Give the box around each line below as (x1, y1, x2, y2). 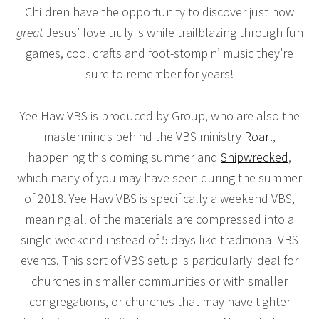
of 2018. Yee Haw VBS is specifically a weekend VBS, (24, 189, 295, 206)
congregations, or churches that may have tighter (28, 293, 291, 310)
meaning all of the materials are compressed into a (25, 210, 294, 227)
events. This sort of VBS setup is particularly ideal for (21, 251, 298, 268)
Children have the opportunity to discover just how (25, 3, 294, 20)
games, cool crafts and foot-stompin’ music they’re (26, 44, 293, 61)
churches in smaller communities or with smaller (31, 272, 288, 289)
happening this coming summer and (28, 148, 221, 165)
